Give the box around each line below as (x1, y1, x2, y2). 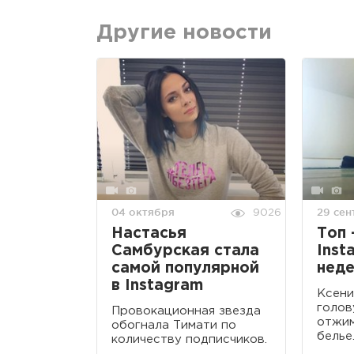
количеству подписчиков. (111, 333, 267, 345)
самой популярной (111, 261, 259, 275)
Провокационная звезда (111, 305, 261, 316)
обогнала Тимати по (111, 319, 236, 330)
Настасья (111, 226, 186, 240)
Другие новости (96, 24, 272, 43)
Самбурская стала (111, 243, 259, 258)
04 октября (111, 205, 175, 217)
